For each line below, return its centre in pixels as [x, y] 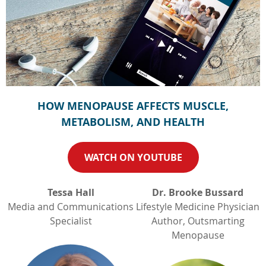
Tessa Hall [71, 193]
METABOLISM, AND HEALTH [133, 122]
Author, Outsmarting [198, 221]
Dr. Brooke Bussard [198, 193]
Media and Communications [71, 207]
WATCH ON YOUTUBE [133, 158]
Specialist [71, 221]
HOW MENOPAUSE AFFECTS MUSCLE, [133, 106]
